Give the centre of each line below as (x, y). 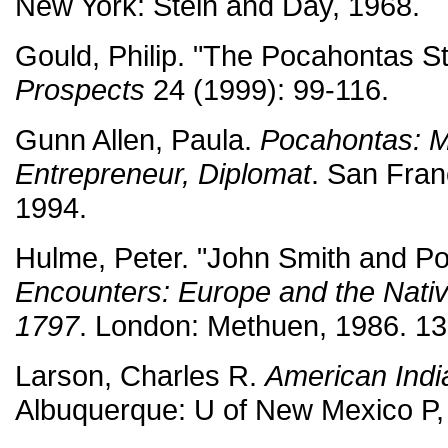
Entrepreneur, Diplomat (163, 174)
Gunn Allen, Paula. (137, 140)
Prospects (80, 90)
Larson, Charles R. (140, 376)
